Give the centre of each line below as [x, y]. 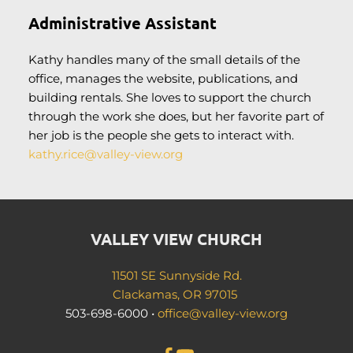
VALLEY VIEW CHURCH [176, 239]
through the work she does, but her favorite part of [176, 116]
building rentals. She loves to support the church [169, 97]
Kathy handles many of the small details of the [164, 59]
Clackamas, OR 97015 [176, 294]
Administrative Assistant [122, 23]
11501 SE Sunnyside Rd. [176, 275]
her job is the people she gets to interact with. [161, 135]
